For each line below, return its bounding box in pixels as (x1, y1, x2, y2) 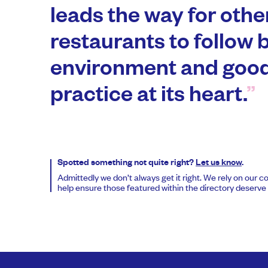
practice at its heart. (50, 86, 246, 110)
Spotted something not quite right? (57, 159, 196, 169)
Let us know (195, 159, 242, 169)
